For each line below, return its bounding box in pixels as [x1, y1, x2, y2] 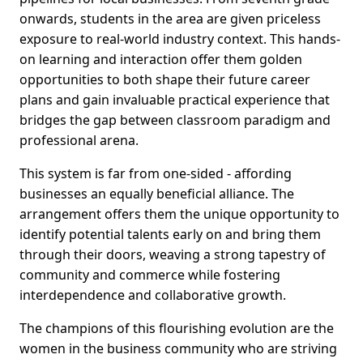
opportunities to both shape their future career [19, 70, 310, 89]
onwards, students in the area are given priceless [19, 10, 321, 28]
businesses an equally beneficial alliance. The [19, 185, 294, 203]
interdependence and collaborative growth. [19, 286, 286, 305]
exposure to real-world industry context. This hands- [19, 30, 340, 49]
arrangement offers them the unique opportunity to [19, 205, 340, 224]
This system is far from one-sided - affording [19, 164, 292, 183]
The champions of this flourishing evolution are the [19, 319, 334, 338]
